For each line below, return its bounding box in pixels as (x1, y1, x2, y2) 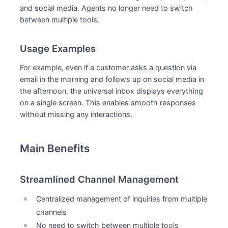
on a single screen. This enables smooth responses (20, 98, 196, 107)
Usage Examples (20, 43, 99, 54)
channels (36, 208, 67, 216)
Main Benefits (20, 142, 93, 155)
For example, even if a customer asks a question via (20, 63, 197, 72)
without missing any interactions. (20, 110, 133, 119)
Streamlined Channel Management (20, 174, 182, 185)
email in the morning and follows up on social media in (20, 75, 205, 83)
